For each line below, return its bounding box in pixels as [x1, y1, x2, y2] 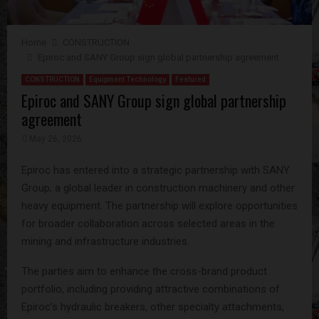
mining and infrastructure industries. [21, 234, 189, 248]
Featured [175, 75, 206, 84]
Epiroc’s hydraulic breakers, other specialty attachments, [21, 300, 284, 313]
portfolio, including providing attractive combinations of [21, 282, 280, 296]
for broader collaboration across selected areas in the [21, 216, 275, 230]
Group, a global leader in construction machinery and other [21, 181, 295, 194]
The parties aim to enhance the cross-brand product [21, 264, 267, 278]
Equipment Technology [89, 75, 166, 84]
